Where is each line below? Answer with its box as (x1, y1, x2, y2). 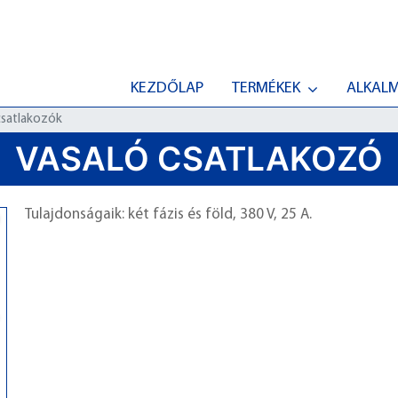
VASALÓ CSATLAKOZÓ (15, 139, 383, 179)
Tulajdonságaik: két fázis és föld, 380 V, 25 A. (25, 207, 312, 222)
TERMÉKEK (232, 80, 300, 98)
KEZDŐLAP (131, 80, 203, 98)
